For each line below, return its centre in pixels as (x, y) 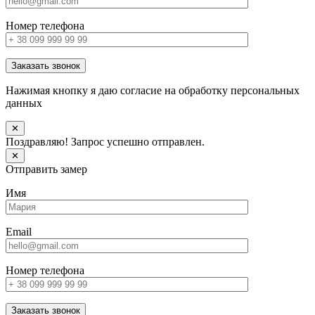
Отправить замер (46, 169)
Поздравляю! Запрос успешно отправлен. (105, 142)
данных (24, 103)
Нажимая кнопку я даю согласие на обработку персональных (153, 91)
